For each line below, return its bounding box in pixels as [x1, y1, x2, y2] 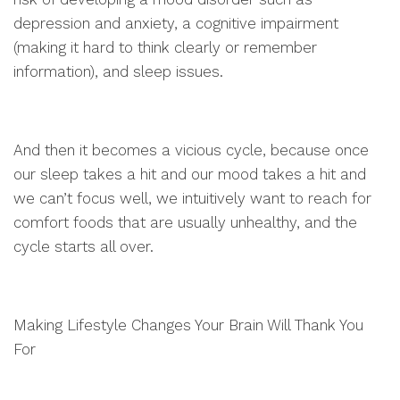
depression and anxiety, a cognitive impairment [13, 14, 338, 32]
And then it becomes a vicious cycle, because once [13, 141, 369, 159]
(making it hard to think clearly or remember [13, 38, 317, 56]
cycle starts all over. [13, 237, 154, 255]
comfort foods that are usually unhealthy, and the [13, 213, 357, 231]
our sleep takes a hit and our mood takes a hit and [13, 165, 366, 183]
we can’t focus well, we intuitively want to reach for [13, 189, 371, 207]
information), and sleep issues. [13, 62, 223, 80]
